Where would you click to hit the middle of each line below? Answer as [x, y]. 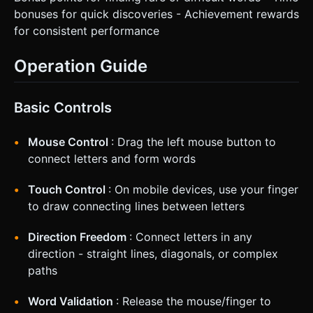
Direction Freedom [79, 237]
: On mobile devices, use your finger [203, 190]
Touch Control [68, 190]
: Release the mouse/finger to [194, 301]
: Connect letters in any [191, 237]
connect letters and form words [112, 159]
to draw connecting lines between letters [136, 206]
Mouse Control [70, 142]
